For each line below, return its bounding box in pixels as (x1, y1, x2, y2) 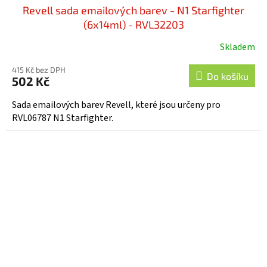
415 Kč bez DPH (12, 65, 66, 75)
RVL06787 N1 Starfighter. (12, 111, 113, 125)
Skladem (220, 41, 255, 54)
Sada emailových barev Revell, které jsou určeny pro (12, 98, 221, 112)
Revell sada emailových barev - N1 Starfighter (23, 4, 244, 17)
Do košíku (207, 70, 249, 82)
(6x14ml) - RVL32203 (83, 18, 184, 32)
